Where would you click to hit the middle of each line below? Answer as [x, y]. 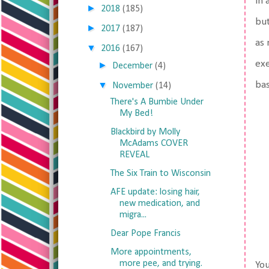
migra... [133, 215]
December [133, 66]
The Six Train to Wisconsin [160, 174]
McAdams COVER [153, 144]
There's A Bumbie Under [157, 102]
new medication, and [159, 204]
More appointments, [151, 252]
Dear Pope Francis [145, 234]
